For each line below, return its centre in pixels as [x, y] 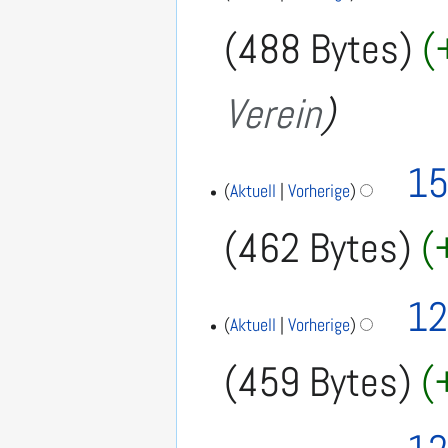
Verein [273, 113]
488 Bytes [319, 48]
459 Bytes [318, 381]
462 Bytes [318, 247]
